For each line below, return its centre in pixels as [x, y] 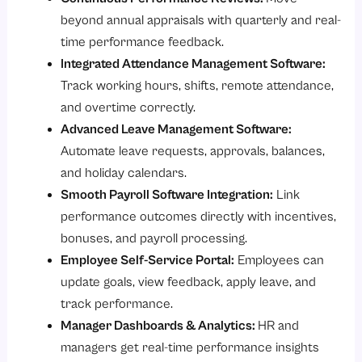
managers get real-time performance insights [189, 347]
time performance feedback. [142, 42]
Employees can [279, 260]
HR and [278, 326]
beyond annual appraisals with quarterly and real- [200, 20]
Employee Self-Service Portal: [147, 260]
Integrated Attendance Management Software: [193, 64]
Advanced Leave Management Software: [176, 129]
